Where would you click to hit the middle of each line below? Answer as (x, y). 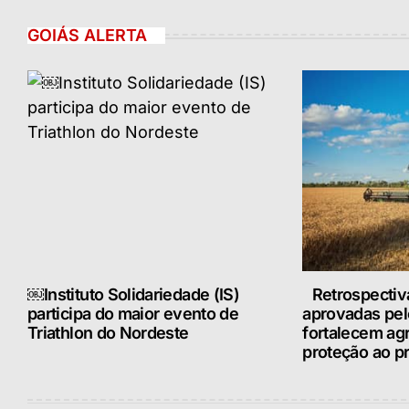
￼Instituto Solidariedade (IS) (134, 294)
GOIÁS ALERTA (87, 35)
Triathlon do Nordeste (108, 332)
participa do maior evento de (133, 313)
